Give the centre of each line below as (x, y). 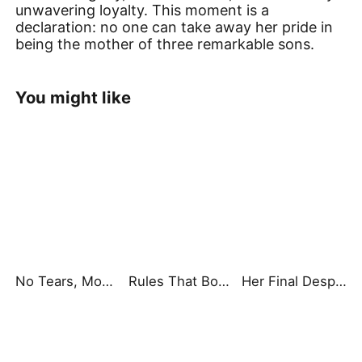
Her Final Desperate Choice (341, 282)
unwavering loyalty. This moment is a (143, 11)
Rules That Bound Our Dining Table (223, 282)
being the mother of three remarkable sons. (165, 44)
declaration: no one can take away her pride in (175, 27)
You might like (74, 98)
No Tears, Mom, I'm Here (108, 282)
